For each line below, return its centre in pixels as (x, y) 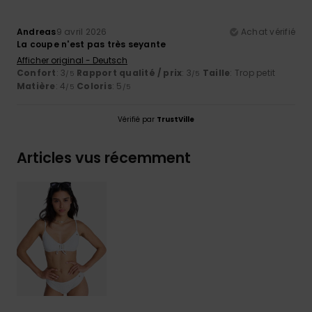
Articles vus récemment (104, 157)
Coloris (94, 86)
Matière (36, 86)
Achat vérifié (268, 31)
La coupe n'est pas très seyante (92, 44)
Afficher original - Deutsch (72, 60)
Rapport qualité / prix (130, 72)
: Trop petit (253, 72)
